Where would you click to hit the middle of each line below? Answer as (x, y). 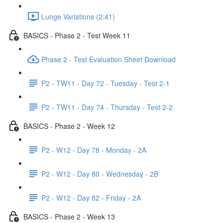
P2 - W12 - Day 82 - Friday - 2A (91, 197)
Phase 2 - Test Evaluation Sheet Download (109, 59)
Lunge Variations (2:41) (78, 16)
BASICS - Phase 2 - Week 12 (69, 126)
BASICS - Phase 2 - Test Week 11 (77, 35)
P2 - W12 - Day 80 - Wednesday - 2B (100, 173)
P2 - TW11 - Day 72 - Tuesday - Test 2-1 (106, 83)
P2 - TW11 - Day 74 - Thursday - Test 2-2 (107, 107)
